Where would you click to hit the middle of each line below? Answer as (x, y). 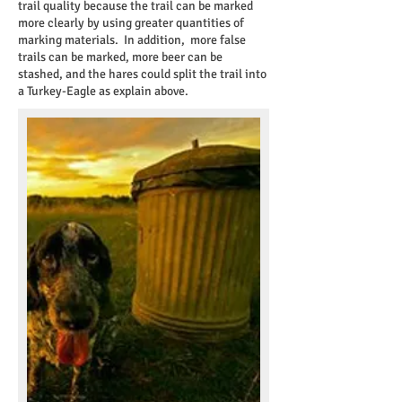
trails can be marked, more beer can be (120, 57)
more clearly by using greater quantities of (131, 23)
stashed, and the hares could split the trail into (142, 74)
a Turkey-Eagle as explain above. (103, 91)
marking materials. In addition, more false (132, 40)
